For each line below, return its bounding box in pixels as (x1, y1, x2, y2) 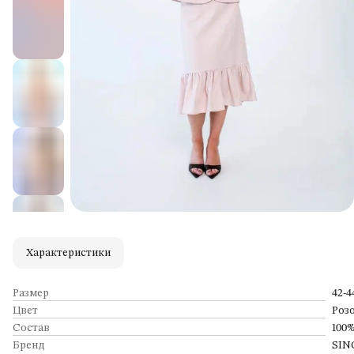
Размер (13, 287, 49, 299)
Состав (13, 322, 50, 333)
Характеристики (26, 247, 111, 258)
